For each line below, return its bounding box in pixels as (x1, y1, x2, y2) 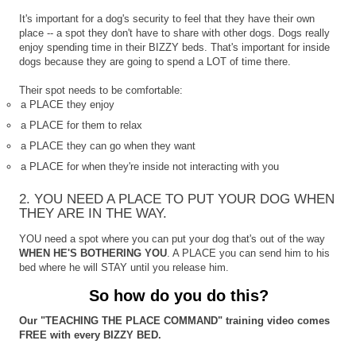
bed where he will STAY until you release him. (19, 261, 230, 273)
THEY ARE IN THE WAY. (19, 205, 168, 221)
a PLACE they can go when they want (21, 140, 196, 153)
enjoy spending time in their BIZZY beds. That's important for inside (19, 41, 331, 54)
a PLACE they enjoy (21, 99, 115, 111)
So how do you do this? (89, 286, 269, 304)
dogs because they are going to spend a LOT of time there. (19, 56, 292, 68)
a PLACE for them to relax (21, 119, 143, 132)
